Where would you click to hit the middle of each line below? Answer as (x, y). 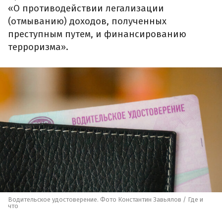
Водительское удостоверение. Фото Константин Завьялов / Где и (106, 199)
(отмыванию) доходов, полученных (87, 22)
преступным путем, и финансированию (97, 34)
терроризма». (38, 47)
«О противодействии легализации (86, 9)
